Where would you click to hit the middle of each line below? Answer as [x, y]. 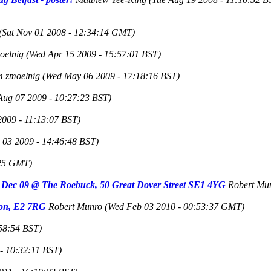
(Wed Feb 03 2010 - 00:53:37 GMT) [175, 206]
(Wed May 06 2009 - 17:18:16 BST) [111, 76]
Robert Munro [75, 206]
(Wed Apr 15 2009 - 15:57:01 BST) [93, 54]
